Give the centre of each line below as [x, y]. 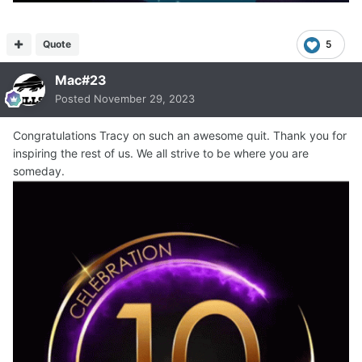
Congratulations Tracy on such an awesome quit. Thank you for [180, 136]
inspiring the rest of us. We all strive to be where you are [161, 154]
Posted [74, 99]
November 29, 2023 [144, 99]
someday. [39, 171]
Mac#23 [81, 80]
